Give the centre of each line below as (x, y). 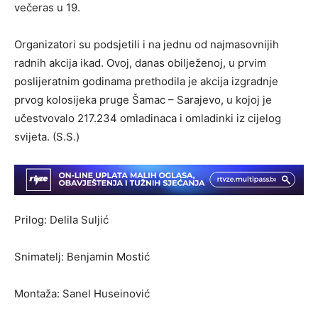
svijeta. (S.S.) (47, 136)
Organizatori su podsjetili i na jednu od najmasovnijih (147, 44)
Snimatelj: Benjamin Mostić (82, 256)
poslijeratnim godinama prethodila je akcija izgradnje (146, 81)
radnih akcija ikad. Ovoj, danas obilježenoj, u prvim (140, 62)
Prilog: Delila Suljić (61, 219)
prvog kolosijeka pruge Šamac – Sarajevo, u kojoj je (143, 99)
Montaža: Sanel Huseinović (82, 293)
